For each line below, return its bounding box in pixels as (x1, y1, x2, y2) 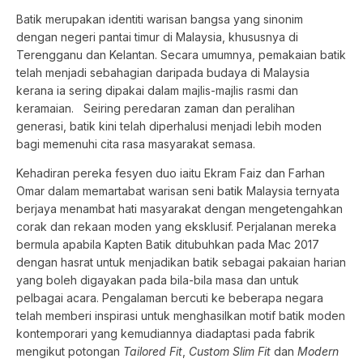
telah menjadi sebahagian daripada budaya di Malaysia (16, 65, 310, 79)
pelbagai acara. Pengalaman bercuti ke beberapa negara (16, 291, 323, 305)
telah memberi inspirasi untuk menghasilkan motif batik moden (16, 309, 345, 323)
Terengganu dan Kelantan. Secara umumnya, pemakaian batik (16, 47, 346, 62)
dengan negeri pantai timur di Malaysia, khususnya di (16, 29, 298, 44)
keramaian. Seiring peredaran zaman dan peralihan (16, 100, 295, 115)
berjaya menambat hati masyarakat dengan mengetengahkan (16, 202, 343, 216)
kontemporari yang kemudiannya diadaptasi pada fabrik (16, 327, 315, 341)
